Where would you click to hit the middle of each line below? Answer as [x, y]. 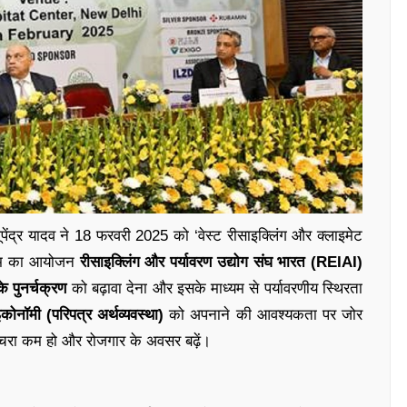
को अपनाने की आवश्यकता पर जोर [263, 314]
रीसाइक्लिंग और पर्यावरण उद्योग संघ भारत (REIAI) [221, 262]
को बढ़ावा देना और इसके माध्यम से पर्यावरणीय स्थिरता [215, 288]
